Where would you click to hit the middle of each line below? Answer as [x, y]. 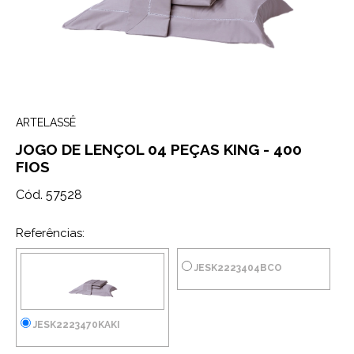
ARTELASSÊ [46, 122]
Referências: [50, 233]
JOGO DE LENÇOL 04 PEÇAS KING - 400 [159, 149]
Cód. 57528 [49, 195]
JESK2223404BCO [237, 268]
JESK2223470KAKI [75, 325]
